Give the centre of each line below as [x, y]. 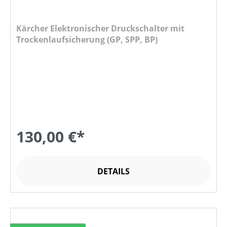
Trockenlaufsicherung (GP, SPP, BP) [87, 40]
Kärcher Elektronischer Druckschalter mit [100, 29]
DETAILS [113, 172]
